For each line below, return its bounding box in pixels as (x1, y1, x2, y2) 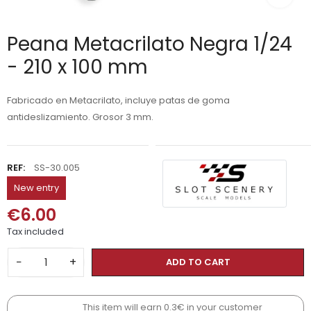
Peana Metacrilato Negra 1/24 (7, 31, 292, 58)
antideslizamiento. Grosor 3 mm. (7, 110, 153, 124)
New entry (14, 181, 59, 195)
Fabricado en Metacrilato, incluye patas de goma (7, 94, 230, 108)
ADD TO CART (165, 255, 230, 269)
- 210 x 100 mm (7, 53, 148, 81)
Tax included (7, 225, 64, 239)
